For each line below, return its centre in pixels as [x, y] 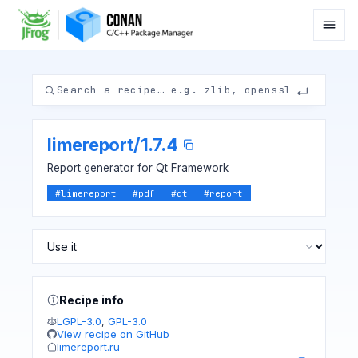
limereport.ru [88, 347]
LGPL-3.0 [79, 321]
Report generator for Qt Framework [138, 168]
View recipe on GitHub [113, 334]
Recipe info [91, 300]
